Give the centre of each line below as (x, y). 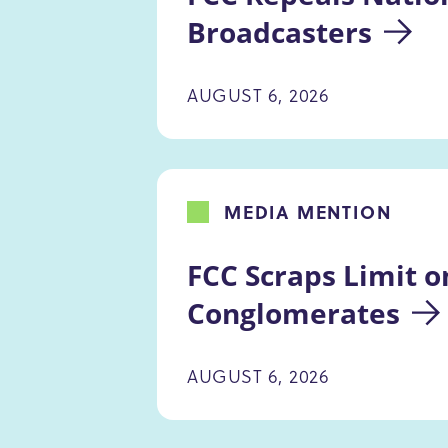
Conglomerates (293, 312)
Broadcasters (279, 31)
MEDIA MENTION (308, 211)
